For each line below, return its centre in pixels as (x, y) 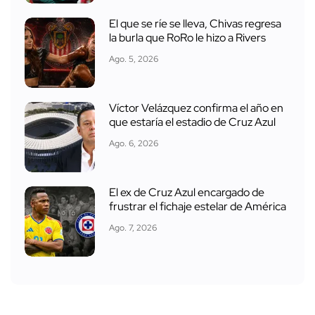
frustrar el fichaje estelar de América (198, 207)
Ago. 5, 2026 (134, 59)
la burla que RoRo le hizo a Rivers (187, 38)
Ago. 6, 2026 (134, 143)
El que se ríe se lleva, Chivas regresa (195, 24)
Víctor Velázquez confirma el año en (196, 108)
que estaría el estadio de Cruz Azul (192, 122)
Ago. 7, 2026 (133, 227)
